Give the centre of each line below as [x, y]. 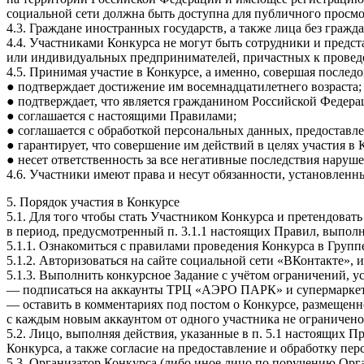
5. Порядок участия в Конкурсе [93, 201]
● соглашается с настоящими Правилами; [121, 115]
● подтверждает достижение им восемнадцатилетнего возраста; [184, 86]
